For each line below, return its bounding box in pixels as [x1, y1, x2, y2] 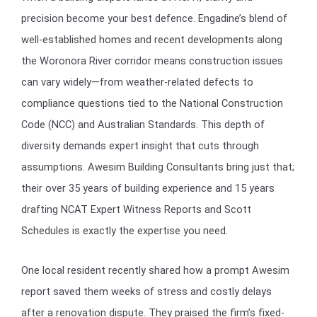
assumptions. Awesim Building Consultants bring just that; [21, 161, 294, 174]
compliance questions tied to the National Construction [21, 97, 283, 110]
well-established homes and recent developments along [21, 33, 282, 47]
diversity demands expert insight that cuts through [21, 139, 259, 153]
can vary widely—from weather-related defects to [21, 76, 253, 89]
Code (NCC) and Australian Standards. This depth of [21, 118, 265, 132]
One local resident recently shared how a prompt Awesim [21, 264, 289, 277]
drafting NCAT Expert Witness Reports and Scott [21, 203, 251, 217]
